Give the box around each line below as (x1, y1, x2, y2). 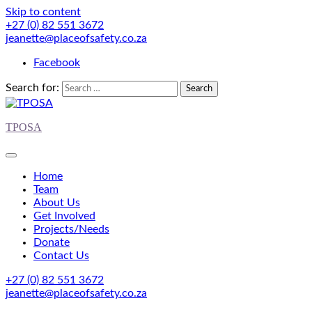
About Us (33, 197, 80, 208)
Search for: (6, 82, 59, 93)
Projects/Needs (33, 224, 109, 235)
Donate (33, 237, 70, 248)
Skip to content (6, 6, 81, 17)
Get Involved (33, 210, 95, 221)
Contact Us (33, 250, 89, 261)
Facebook (33, 57, 80, 68)
